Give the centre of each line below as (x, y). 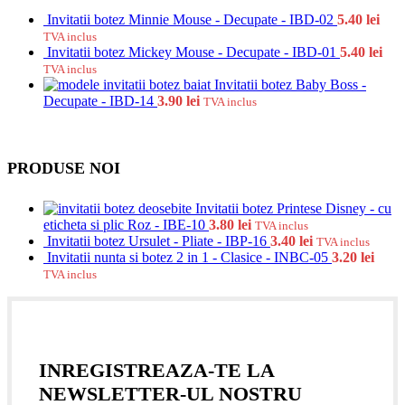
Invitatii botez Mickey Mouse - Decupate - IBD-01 (193, 52)
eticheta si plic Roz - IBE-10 (126, 224)
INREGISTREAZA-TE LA (156, 371)
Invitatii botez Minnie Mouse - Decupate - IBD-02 (192, 20)
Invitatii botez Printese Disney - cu (293, 208)
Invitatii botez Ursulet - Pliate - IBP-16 (159, 240)
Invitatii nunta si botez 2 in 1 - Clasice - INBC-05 (189, 257)
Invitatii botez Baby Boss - (290, 85)
